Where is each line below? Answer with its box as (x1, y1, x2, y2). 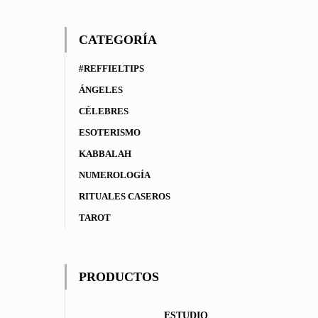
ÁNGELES (79, 84, 123, 95)
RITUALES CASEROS (79, 191, 170, 202)
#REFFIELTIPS (79, 63, 144, 74)
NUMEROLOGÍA (79, 170, 150, 180)
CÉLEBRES (79, 106, 128, 116)
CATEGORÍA (79, 33, 157, 47)
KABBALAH (79, 148, 131, 159)
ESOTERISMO (79, 127, 141, 138)
